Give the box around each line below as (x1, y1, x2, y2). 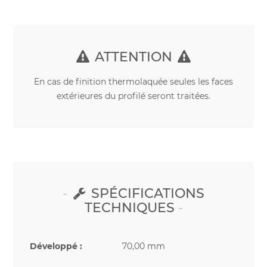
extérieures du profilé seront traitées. (57, 91, 210, 102)
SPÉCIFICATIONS (88, 185, 205, 202)
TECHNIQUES (84, 200, 175, 216)
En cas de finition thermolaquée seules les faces (34, 76, 233, 88)
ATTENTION (91, 48, 176, 65)
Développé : (30, 241, 82, 252)
